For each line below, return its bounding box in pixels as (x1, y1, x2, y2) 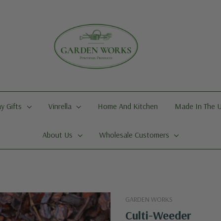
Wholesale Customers (99, 130, 169, 140)
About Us (42, 130, 73, 140)
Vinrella (48, 101, 72, 111)
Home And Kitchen (98, 101, 158, 111)
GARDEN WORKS (125, 195, 173, 204)
